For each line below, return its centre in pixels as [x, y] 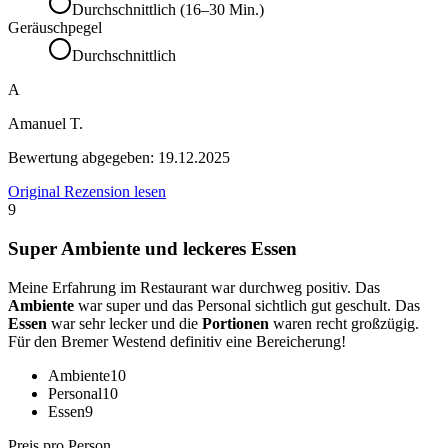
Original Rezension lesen [87, 192]
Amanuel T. [45, 124]
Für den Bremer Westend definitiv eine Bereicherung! [177, 341]
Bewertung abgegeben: [83, 158]
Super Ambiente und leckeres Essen [152, 249]
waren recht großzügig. [344, 323]
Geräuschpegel [55, 28]
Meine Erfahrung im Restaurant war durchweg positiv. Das [194, 287]
